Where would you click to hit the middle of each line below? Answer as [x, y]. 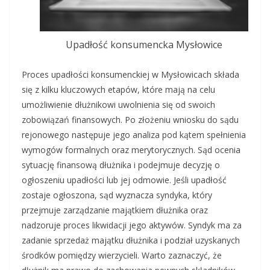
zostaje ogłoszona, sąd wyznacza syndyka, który [117, 195]
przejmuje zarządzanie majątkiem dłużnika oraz [115, 210]
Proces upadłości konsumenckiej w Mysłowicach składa [130, 75]
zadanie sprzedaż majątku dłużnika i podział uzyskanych [131, 240]
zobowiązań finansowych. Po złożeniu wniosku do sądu [130, 120]
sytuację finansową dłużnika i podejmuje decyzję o [121, 165]
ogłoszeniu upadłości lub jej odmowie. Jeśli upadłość [124, 180]
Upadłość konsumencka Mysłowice [144, 45]
